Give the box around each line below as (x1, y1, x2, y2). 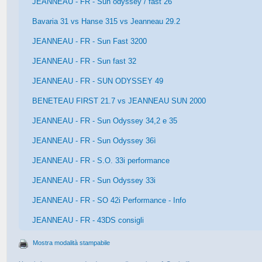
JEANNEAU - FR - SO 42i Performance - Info (32, 195, 187, 205)
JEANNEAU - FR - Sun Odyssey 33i (32, 175, 156, 185)
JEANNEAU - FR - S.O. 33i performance (32, 156, 170, 165)
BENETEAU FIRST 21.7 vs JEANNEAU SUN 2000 (32, 96, 206, 105)
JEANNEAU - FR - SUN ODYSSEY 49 (32, 76, 164, 85)
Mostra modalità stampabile (33, 239, 111, 246)
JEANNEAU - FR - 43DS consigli (32, 215, 144, 225)
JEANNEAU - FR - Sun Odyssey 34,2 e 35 (32, 116, 178, 125)
